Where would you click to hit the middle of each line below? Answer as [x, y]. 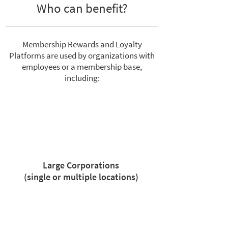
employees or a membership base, [82, 67]
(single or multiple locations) [81, 177]
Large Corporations [81, 165]
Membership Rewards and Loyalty [82, 44]
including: [82, 78]
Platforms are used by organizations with [82, 55]
